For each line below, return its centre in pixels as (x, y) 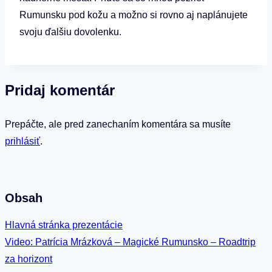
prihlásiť (22, 141)
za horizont (29, 259)
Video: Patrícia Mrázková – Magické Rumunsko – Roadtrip (130, 242)
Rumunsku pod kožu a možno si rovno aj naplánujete (134, 15)
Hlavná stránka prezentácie (64, 225)
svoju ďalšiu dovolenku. (70, 32)
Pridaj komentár (60, 90)
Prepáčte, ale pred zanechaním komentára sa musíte (118, 124)
